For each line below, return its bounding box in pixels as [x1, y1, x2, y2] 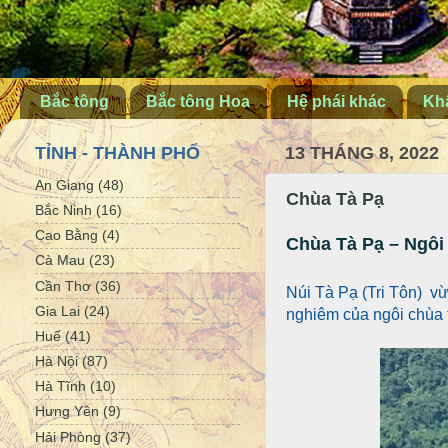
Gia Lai [35, 302, 80, 319]
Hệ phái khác [287, 93, 386, 111]
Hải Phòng [35, 428, 101, 445]
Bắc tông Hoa [146, 93, 250, 111]
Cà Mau [35, 252, 85, 269]
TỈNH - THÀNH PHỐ [35, 143, 200, 164]
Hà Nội [35, 353, 78, 370]
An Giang [35, 176, 94, 193]
